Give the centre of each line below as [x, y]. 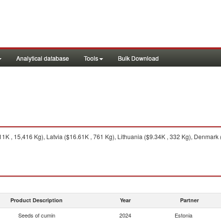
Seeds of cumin [37, 215]
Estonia [184, 215]
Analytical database [43, 58]
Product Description [37, 200]
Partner [189, 200]
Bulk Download [138, 58]
